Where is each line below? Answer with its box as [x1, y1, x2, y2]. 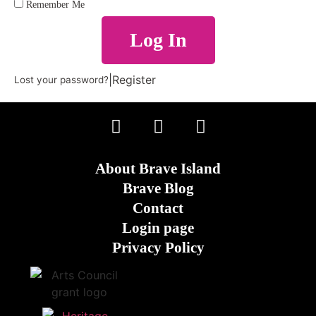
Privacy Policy [111, 238, 205, 256]
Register [112, 72, 156, 87]
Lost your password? [14, 73, 109, 85]
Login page [122, 219, 194, 236]
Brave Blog [122, 179, 194, 197]
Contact [133, 199, 183, 217]
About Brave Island [95, 159, 221, 177]
